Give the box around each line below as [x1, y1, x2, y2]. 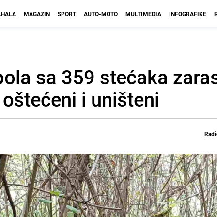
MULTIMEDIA [125, 10, 161, 17]
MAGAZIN [24, 10, 50, 17]
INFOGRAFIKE [169, 10, 206, 17]
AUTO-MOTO [84, 10, 118, 17]
